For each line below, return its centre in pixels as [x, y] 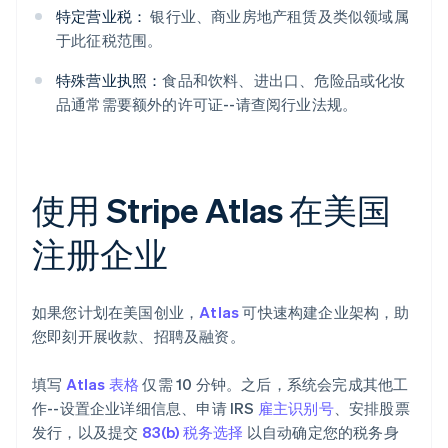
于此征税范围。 [109, 40]
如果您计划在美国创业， [116, 312]
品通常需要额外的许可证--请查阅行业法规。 [207, 104]
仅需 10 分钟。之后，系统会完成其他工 [274, 384]
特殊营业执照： [109, 80]
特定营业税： [102, 16]
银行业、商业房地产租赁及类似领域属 [278, 16]
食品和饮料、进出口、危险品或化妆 [284, 80]
